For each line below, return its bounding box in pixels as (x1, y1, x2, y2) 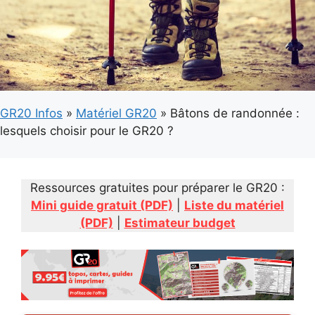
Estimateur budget (124, 215, 236, 230)
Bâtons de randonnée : (170, 106, 300, 121)
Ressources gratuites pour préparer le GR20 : (30, 180, 285, 195)
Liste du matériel (184, 198, 284, 212)
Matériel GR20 (76, 106, 157, 121)
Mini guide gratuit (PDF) (31, 198, 173, 212)
